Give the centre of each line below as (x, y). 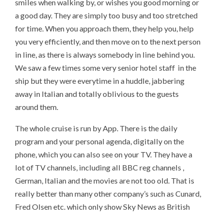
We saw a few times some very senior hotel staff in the (106, 67)
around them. (37, 107)
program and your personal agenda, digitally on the (100, 141)
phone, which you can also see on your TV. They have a (104, 155)
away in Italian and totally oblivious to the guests (97, 93)
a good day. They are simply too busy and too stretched (107, 15)
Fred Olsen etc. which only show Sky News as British (103, 207)
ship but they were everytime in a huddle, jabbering (100, 80)
